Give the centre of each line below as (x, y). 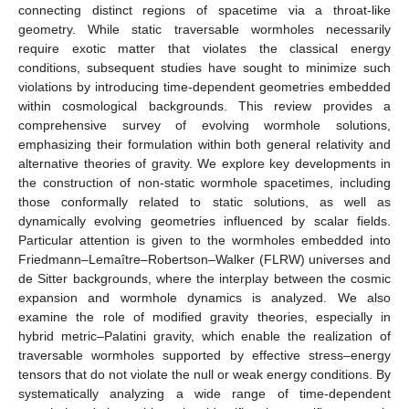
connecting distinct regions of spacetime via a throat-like (204, 10)
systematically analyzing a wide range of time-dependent (204, 393)
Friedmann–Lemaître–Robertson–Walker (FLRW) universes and (204, 259)
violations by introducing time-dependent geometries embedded (204, 86)
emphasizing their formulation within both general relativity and (204, 144)
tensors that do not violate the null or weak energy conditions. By (204, 374)
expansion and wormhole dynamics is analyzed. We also (204, 297)
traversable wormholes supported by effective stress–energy (204, 355)
